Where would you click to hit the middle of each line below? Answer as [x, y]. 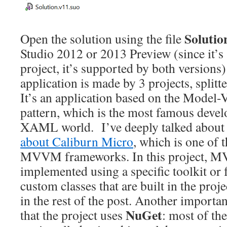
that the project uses [73, 215]
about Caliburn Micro [77, 141]
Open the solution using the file [102, 39]
